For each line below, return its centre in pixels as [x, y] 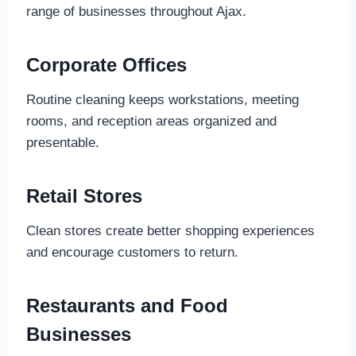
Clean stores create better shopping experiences [170, 231]
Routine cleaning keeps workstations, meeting [162, 100]
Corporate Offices [106, 65]
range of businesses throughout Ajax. [136, 12]
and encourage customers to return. [132, 253]
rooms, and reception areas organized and [151, 122]
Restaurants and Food [127, 306]
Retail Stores [84, 196]
